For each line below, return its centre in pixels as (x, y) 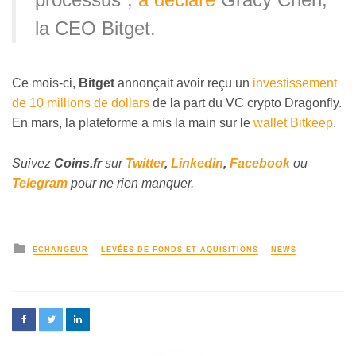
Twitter (145, 163)
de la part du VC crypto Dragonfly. (246, 103)
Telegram (40, 183)
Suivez (33, 163)
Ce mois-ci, (45, 83)
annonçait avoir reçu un (184, 83)
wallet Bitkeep (293, 123)
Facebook (260, 163)
